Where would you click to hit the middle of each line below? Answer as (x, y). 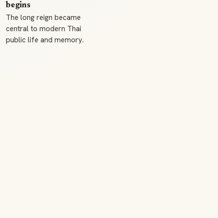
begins (18, 5)
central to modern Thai (44, 29)
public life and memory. (45, 40)
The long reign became (43, 18)
